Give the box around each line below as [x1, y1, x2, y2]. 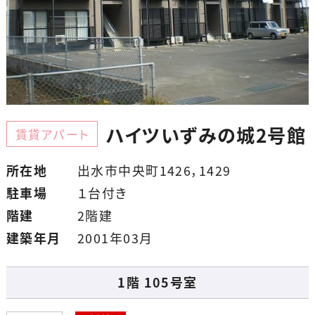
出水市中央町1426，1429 [77, 161, 231, 181]
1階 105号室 [117, 272, 198, 292]
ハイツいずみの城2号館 [106, 122, 307, 149]
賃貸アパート [15, 125, 89, 143]
